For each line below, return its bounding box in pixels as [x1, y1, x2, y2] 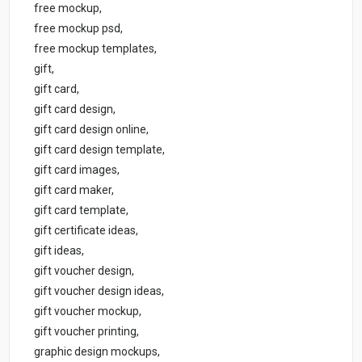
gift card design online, [34, 122, 149, 136]
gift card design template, [34, 142, 166, 156]
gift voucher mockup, [34, 304, 142, 318]
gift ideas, [34, 243, 85, 257]
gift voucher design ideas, [34, 284, 165, 297]
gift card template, [34, 203, 129, 217]
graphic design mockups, [34, 344, 161, 358]
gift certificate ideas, [34, 223, 139, 237]
